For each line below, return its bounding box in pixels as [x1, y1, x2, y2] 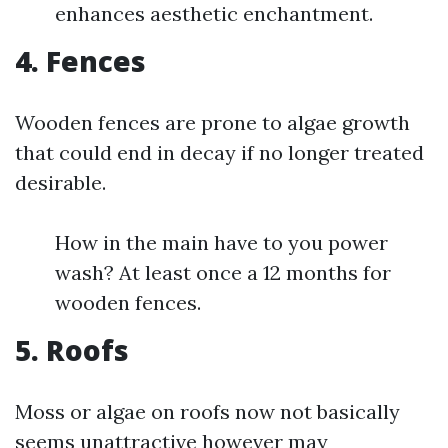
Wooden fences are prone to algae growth [15, 110, 410, 135]
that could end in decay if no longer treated [15, 140, 424, 165]
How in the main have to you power [55, 230, 388, 255]
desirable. [15, 170, 106, 195]
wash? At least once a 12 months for [55, 260, 391, 285]
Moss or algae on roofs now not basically [15, 399, 400, 424]
